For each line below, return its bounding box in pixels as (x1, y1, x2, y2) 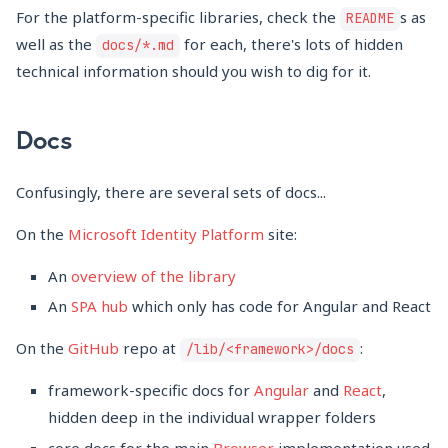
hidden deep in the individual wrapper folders (48, 407, 376, 428)
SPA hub (71, 296, 128, 317)
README (346, 8, 394, 27)
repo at (119, 338, 180, 359)
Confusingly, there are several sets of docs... (16, 181, 326, 202)
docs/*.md (102, 35, 174, 54)
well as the (16, 33, 96, 54)
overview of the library (71, 265, 236, 286)
